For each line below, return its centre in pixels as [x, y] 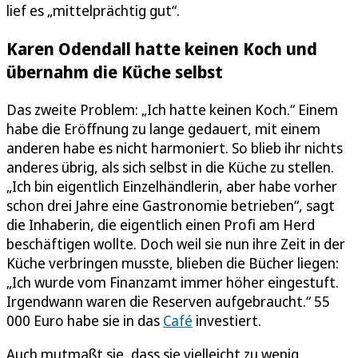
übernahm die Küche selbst [115, 71]
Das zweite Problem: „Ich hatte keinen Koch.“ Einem [172, 109]
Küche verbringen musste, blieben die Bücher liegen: [173, 263]
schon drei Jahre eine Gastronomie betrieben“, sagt [171, 205]
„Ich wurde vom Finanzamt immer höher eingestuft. [173, 282]
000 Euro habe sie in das [85, 320]
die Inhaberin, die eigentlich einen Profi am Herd [161, 224]
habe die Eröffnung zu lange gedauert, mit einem [163, 128]
